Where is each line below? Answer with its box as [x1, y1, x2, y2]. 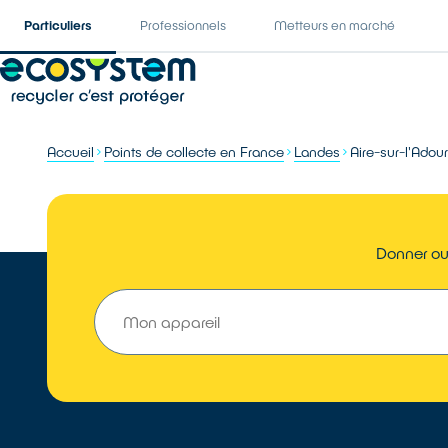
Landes [294, 143, 341, 160]
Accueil [47, 143, 95, 160]
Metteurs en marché [274, 17, 395, 33]
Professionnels [140, 17, 226, 33]
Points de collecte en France [104, 143, 285, 160]
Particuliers [24, 17, 92, 33]
